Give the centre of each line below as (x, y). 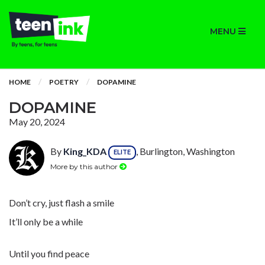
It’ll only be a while (46, 222)
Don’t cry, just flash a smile (62, 203)
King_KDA (85, 151)
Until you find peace (49, 253)
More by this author (85, 166)
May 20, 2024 (37, 122)
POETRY (64, 82)
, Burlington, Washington (185, 151)
